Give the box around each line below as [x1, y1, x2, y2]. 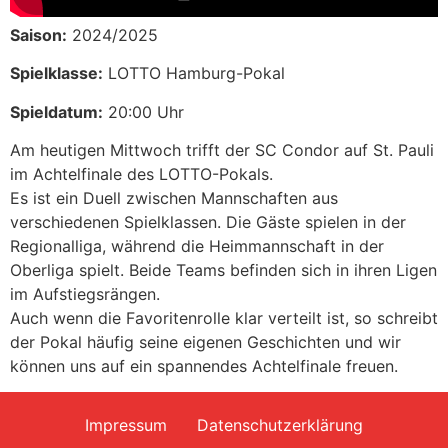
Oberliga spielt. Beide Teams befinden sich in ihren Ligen [10, 260, 437, 281]
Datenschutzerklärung [197, 415, 363, 436]
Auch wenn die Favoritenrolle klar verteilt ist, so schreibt [10, 308, 438, 329]
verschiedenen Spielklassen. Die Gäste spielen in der [10, 212, 406, 233]
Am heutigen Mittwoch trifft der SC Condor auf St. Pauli [10, 140, 434, 161]
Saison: [10, 24, 67, 45]
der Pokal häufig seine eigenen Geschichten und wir [10, 332, 401, 353]
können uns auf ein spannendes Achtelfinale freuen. [10, 356, 398, 377]
